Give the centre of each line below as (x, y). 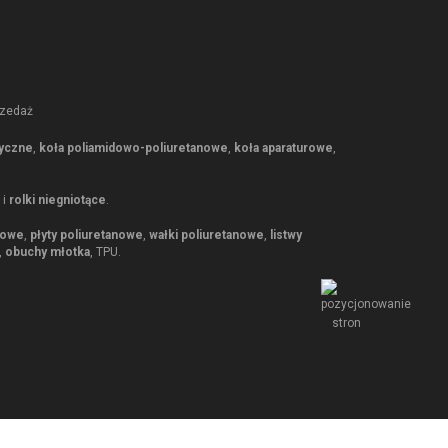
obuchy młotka (47, 251)
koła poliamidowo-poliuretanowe (133, 147)
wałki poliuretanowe (206, 234)
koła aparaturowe (283, 147)
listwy (286, 234)
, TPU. (105, 251)
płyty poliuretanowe (86, 234)
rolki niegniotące (57, 199)
